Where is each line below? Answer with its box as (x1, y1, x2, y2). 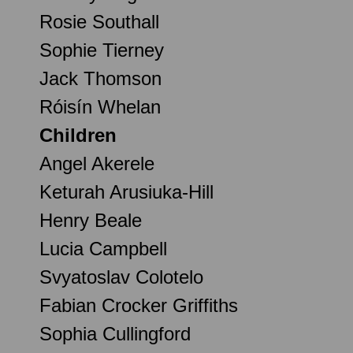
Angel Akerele (39, 152, 154, 174)
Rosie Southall (39, 10, 159, 32)
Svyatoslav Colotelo (39, 266, 203, 288)
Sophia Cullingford (39, 322, 191, 344)
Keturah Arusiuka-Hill (39, 180, 214, 203)
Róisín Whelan (39, 95, 161, 117)
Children (39, 124, 117, 146)
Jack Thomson (39, 67, 162, 89)
